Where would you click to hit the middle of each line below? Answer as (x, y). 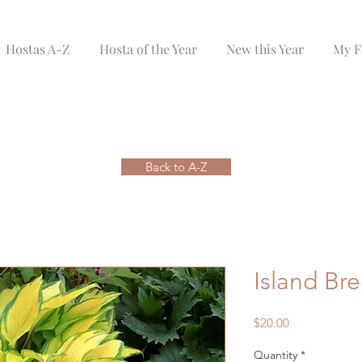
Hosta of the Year (149, 49)
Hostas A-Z (38, 49)
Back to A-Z (176, 167)
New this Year (265, 49)
